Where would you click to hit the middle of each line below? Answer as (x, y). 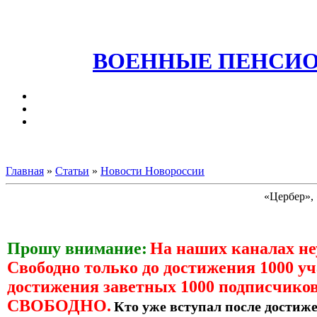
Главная (25, 171)
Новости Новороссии (152, 171)
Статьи (72, 171)
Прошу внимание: (77, 248)
